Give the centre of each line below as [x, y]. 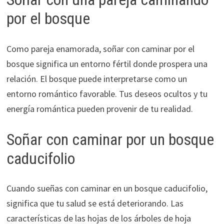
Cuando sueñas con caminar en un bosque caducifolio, [107, 188]
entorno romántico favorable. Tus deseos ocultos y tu [107, 93]
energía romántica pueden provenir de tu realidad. [99, 108]
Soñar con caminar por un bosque [110, 139]
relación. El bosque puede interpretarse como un [96, 78]
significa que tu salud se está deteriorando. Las [95, 203]
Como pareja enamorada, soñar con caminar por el [100, 48]
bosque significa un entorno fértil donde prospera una [107, 63]
